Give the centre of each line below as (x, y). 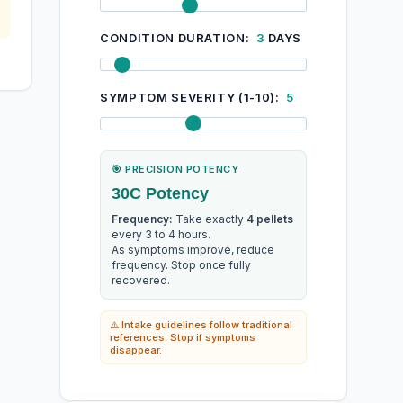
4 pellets (270, 219)
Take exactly (210, 219)
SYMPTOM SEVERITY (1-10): (192, 97)
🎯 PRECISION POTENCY (175, 169)
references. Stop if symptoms (183, 337)
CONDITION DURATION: (176, 38)
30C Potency (160, 193)
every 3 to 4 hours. (161, 234)
